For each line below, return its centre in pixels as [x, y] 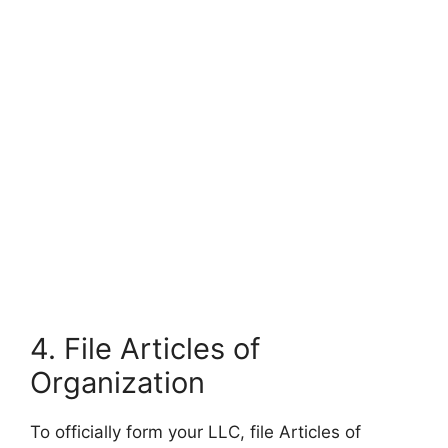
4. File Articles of [145, 348]
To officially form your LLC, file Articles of [195, 432]
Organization [117, 382]
